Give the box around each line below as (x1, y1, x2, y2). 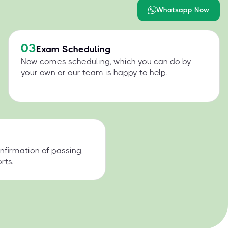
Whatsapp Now (156, 6, 209, 14)
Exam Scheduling (36, 44, 110, 54)
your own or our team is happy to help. (21, 68, 167, 77)
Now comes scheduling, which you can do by (21, 56, 191, 66)
